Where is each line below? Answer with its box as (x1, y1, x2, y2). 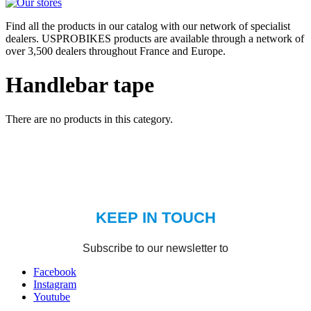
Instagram (33, 278, 76, 290)
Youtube (33, 290, 70, 303)
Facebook (33, 265, 76, 278)
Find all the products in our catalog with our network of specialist (6, 19, 290, 32)
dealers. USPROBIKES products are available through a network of (6, 32, 304, 44)
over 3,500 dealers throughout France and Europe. (6, 44, 226, 57)
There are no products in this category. (6, 112, 173, 125)
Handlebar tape (6, 72, 154, 98)
